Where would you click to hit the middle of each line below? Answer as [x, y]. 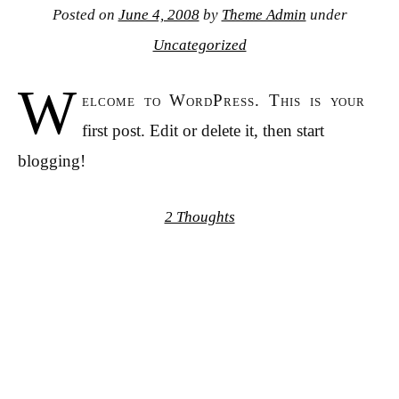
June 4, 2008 [159, 14]
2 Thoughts [199, 216]
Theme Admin [264, 14]
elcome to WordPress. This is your [224, 101]
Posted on [85, 14]
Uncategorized [199, 45]
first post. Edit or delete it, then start [203, 131]
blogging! [52, 161]
